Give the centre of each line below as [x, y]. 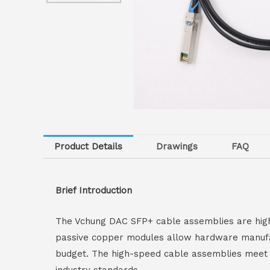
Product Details [88, 147]
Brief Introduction [94, 191]
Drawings [177, 147]
